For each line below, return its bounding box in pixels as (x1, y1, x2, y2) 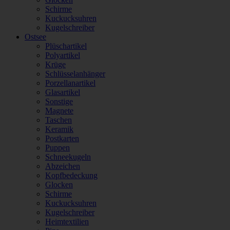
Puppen (45, 143, 70, 152)
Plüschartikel (45, 42, 87, 50)
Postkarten (45, 134, 79, 143)
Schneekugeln (45, 152, 91, 161)
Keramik (45, 125, 73, 133)
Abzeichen (45, 162, 80, 170)
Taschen (45, 116, 72, 124)
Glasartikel (45, 88, 80, 97)
